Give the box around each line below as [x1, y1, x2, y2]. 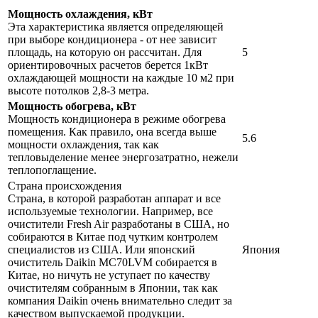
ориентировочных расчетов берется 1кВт [8, 59, 208, 72]
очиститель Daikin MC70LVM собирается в [8, 256, 217, 269]
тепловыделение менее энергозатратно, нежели [8, 151, 238, 164]
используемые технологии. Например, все [8, 205, 213, 218]
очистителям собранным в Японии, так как [8, 282, 218, 295]
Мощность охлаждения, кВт [8, 8, 153, 21]
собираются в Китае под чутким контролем [8, 231, 218, 243]
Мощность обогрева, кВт [8, 100, 136, 113]
